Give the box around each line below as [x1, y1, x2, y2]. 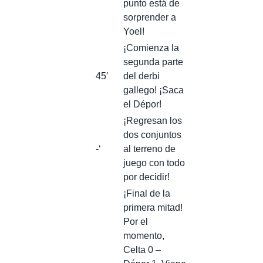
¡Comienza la [123, 42, 179, 53]
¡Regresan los [123, 115, 182, 126]
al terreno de [123, 143, 176, 154]
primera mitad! [123, 202, 183, 213]
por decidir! [123, 171, 170, 182]
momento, [123, 230, 164, 241]
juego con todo [123, 157, 185, 168]
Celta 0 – [123, 244, 161, 255]
